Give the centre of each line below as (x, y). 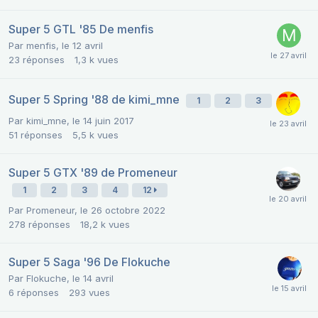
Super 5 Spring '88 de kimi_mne (95, 100)
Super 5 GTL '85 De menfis (81, 29)
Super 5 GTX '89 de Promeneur (93, 173)
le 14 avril (93, 279)
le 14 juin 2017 (103, 121)
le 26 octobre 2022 (123, 210)
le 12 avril (82, 46)
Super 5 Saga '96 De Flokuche (89, 262)
